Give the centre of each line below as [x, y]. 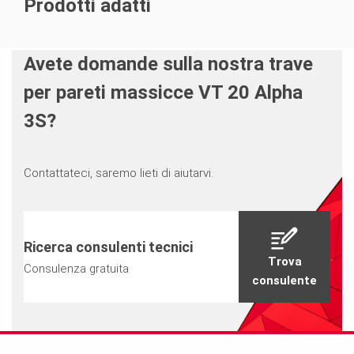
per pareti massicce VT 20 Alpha [163, 92]
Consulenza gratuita [76, 268]
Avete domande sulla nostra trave [168, 64]
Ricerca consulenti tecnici [108, 247]
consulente [285, 280]
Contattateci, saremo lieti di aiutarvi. [118, 173]
